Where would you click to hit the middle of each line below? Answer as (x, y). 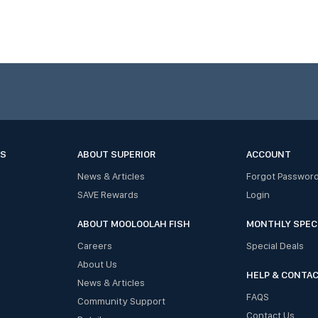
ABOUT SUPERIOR (116, 154)
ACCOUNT (268, 154)
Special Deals (275, 246)
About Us (97, 264)
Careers (94, 246)
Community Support (121, 301)
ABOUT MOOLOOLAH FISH (133, 224)
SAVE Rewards (108, 195)
